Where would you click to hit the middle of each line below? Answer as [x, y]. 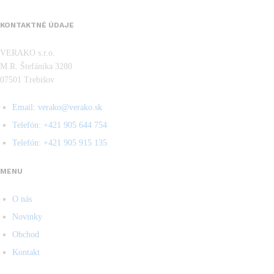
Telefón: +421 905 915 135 [60, 143]
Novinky [27, 217]
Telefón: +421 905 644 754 [60, 125]
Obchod [26, 235]
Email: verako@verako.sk [57, 108]
